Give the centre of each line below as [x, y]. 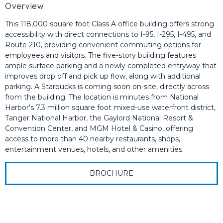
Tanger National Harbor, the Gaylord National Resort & [99, 118]
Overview [24, 6]
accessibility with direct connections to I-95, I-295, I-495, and [108, 34]
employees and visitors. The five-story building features [101, 55]
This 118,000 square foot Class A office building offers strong [110, 24]
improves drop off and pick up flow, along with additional [103, 76]
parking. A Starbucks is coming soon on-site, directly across [107, 87]
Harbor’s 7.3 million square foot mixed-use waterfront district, [110, 108]
